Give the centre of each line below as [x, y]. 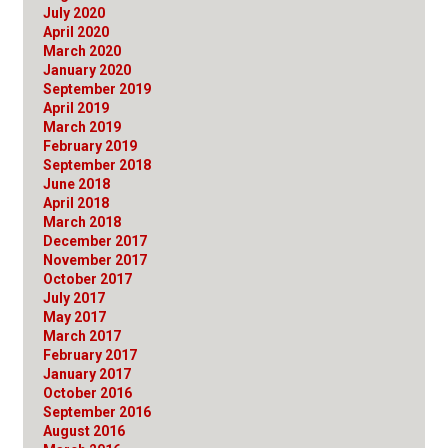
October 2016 [87, 392]
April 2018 [76, 202]
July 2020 [74, 12]
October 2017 [87, 278]
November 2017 [95, 259]
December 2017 [95, 240]
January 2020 [87, 69]
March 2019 [82, 126]
